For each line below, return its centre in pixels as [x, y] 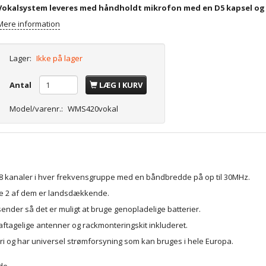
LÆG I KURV [121, 85]
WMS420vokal [93, 109]
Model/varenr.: [37, 109]
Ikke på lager [60, 58]
